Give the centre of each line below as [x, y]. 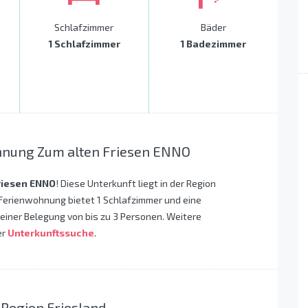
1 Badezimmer [213, 44]
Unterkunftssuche [51, 233]
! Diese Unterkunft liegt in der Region [136, 184]
